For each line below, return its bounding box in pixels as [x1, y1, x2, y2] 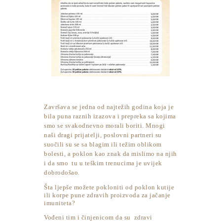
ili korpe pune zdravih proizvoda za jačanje [44, 191, 171, 199]
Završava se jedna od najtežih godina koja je [44, 103, 174, 111]
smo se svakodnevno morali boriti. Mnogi [44, 122, 165, 130]
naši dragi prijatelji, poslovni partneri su [44, 131, 162, 139]
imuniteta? [44, 199, 75, 207]
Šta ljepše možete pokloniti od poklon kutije [44, 184, 174, 191]
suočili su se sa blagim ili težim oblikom [44, 141, 162, 148]
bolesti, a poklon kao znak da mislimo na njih [44, 150, 177, 158]
